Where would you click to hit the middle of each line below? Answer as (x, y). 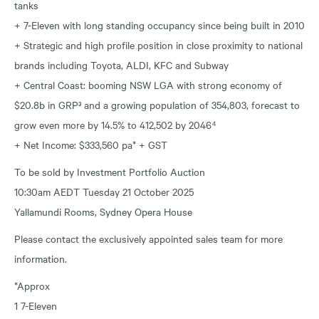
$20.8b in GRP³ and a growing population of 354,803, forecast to (157, 104)
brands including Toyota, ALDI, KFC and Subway (121, 64)
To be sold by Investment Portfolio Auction (110, 171)
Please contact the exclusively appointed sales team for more (148, 238)
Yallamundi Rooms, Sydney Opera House (103, 211)
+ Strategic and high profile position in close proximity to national (158, 45)
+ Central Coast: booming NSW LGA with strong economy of (148, 84)
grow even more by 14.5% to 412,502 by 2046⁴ (115, 124)
